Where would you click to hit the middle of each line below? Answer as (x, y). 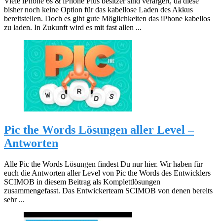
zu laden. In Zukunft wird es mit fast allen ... (73, 28)
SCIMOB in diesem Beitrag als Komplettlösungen (82, 182)
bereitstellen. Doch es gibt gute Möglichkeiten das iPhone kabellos (107, 19)
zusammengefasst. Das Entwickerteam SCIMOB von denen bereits (108, 190)
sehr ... (14, 199)
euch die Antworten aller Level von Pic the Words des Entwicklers (107, 173)
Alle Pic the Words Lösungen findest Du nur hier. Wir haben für (103, 164)
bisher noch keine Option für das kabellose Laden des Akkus (98, 10)
